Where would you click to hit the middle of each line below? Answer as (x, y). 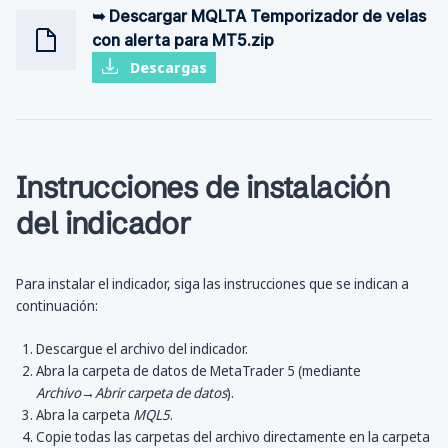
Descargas (168, 67)
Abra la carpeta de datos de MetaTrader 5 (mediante (198, 371)
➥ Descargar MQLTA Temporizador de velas (259, 16)
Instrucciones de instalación (203, 188)
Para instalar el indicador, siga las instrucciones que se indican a (212, 284)
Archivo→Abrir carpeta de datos (131, 393)
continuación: (57, 306)
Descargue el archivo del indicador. (142, 349)
